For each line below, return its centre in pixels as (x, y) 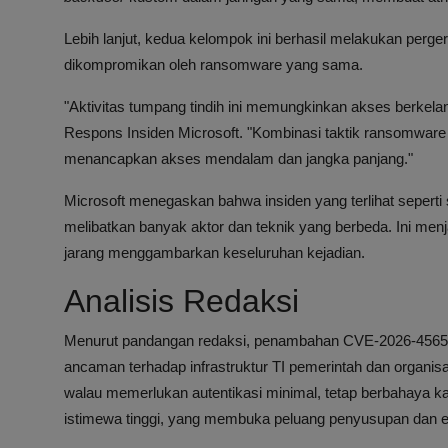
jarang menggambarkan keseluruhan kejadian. (214, 253)
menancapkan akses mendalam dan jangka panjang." (238, 159)
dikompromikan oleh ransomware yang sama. (213, 65)
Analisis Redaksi (181, 301)
